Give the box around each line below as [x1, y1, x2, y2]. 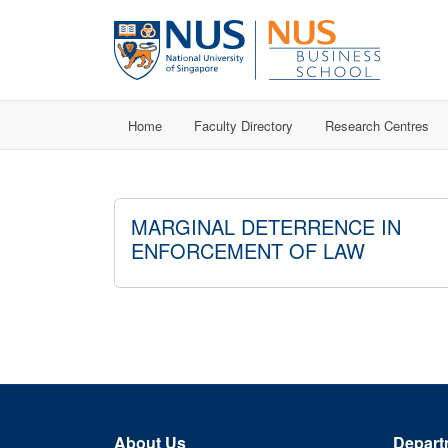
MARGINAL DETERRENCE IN [131, 212, 401, 241]
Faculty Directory [194, 115, 293, 135]
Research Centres [325, 115, 429, 135]
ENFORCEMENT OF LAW [131, 236, 365, 265]
